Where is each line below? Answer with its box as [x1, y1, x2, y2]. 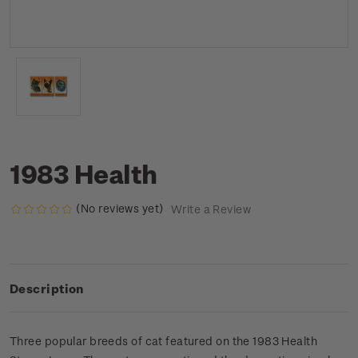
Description [10, 281, 84, 296]
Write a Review [170, 202, 251, 217]
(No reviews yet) [76, 201, 164, 215]
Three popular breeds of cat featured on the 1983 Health [10, 334, 318, 348]
